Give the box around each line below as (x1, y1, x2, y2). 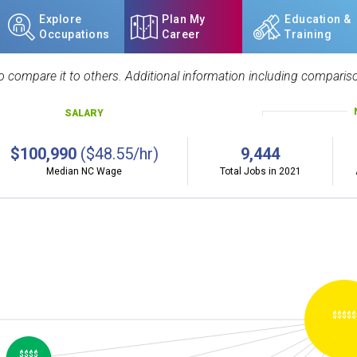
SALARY (64, 108, 104, 119)
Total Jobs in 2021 (219, 166, 301, 177)
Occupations (39, 27, 110, 41)
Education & (284, 12, 351, 25)
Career (162, 27, 200, 41)
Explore (39, 12, 82, 25)
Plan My (162, 12, 206, 25)
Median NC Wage (46, 166, 123, 177)
